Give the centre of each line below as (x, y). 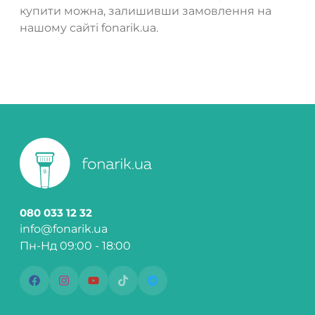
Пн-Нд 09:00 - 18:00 (75, 245)
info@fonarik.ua (64, 229)
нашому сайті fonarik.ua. (89, 27)
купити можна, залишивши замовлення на (146, 11)
